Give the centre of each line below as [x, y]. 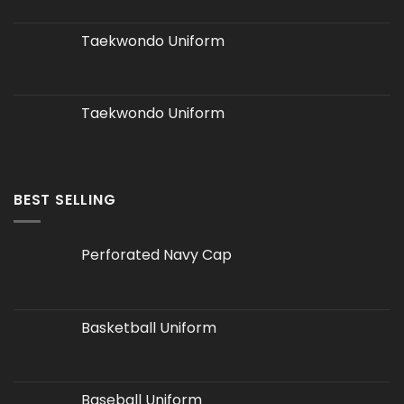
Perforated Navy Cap [156, 255]
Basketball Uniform [149, 328]
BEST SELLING [65, 199]
